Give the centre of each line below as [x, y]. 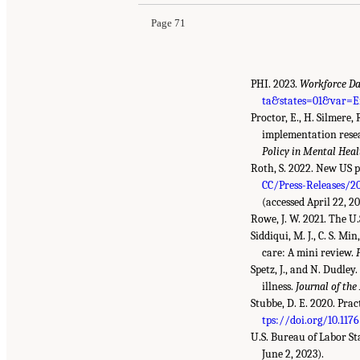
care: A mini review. [309, 252]
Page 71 [168, 23]
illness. [279, 286]
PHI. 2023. [275, 84]
